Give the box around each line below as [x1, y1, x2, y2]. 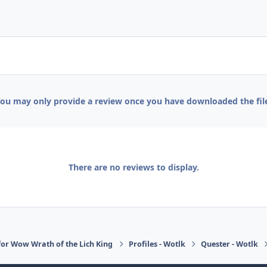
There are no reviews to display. [68, 161, 199, 173]
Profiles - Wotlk [128, 238, 185, 249]
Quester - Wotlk [200, 238, 258, 249]
